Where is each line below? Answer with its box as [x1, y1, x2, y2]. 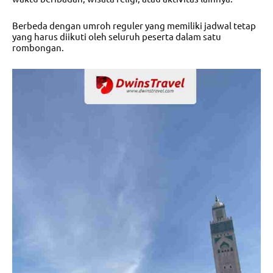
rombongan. [12, 41, 64, 54]
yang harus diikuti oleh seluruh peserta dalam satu [12, 30, 221, 43]
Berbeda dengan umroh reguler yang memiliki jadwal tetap [12, 19, 256, 32]
